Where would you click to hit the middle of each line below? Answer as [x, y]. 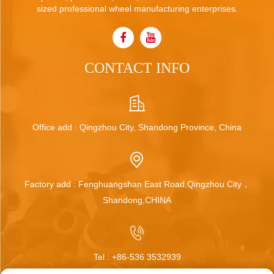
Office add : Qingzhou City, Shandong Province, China [137, 128]
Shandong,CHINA [137, 200]
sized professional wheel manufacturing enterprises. [137, 9]
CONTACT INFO [137, 68]
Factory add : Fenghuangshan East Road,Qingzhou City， [137, 184]
